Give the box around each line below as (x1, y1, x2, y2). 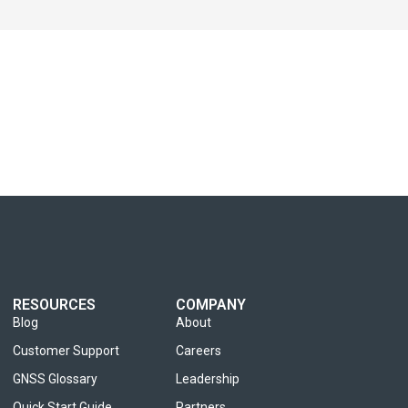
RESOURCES (13, 296, 97, 313)
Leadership (175, 372, 240, 386)
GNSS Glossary (13, 372, 98, 386)
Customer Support (13, 343, 120, 358)
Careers (175, 343, 221, 358)
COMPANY (175, 296, 246, 313)
